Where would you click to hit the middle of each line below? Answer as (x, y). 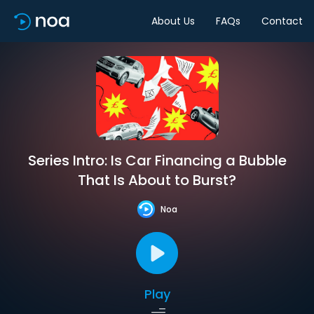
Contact (282, 21)
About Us (173, 21)
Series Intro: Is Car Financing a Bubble (157, 161)
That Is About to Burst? (157, 180)
